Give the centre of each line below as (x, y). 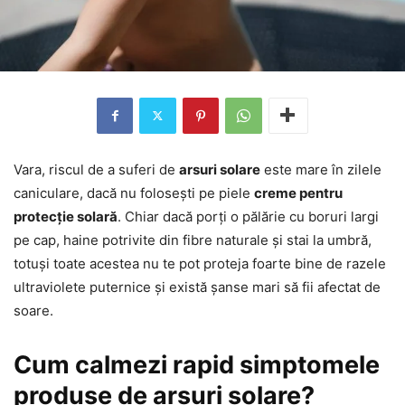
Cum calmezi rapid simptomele (197, 364)
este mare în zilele (321, 169)
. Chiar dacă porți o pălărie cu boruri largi (248, 216)
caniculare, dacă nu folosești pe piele (134, 193)
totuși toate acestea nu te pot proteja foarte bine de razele (200, 263)
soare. (33, 310)
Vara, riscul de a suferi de (96, 169)
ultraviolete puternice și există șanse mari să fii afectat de (197, 287)
